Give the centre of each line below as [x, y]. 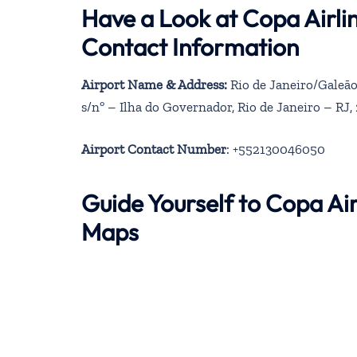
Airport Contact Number [154, 149]
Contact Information [190, 47]
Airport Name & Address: [154, 84]
